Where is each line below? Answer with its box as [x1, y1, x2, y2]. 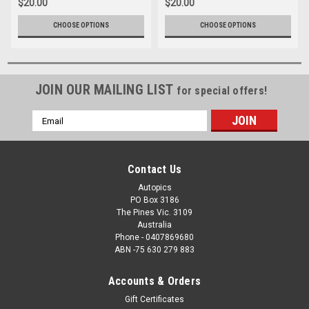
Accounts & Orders [108, 275, 201, 288]
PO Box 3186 [130, 195, 179, 206]
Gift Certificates [125, 295, 184, 305]
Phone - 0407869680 [115, 232, 194, 243]
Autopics [137, 183, 172, 193]
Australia [137, 220, 172, 230]
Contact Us [127, 163, 182, 177]
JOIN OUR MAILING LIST [34, 81, 177, 99]
